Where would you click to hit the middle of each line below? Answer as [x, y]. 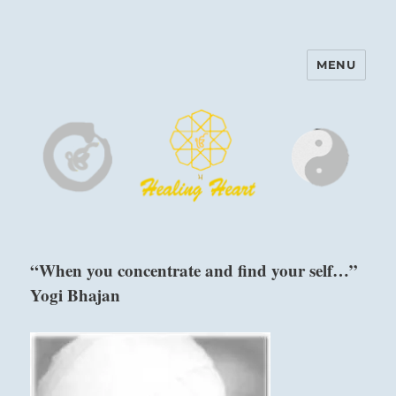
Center [67, 102]
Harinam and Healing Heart [178, 77]
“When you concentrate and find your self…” [194, 270]
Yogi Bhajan [76, 295]
